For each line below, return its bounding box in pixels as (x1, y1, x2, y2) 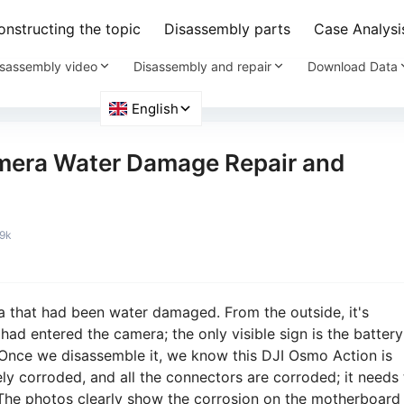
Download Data (307, 58, 398, 74)
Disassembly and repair (133, 58, 271, 74)
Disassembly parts (164, 20, 290, 38)
